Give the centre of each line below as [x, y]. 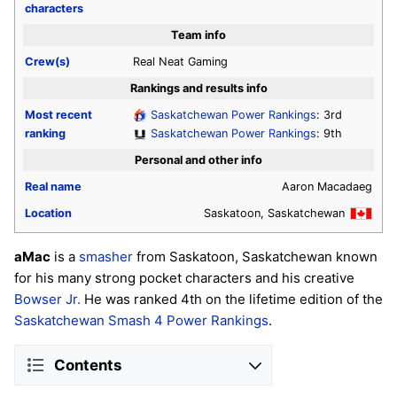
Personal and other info [198, 160]
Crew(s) [47, 61]
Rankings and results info [198, 88]
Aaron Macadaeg [327, 186]
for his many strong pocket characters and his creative [184, 278]
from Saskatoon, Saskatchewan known [255, 257]
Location [48, 213]
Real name [53, 186]
